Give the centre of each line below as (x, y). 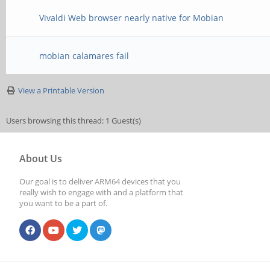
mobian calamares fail (84, 56)
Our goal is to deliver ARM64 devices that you (100, 181)
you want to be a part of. (63, 203)
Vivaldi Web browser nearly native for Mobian (132, 18)
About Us (41, 159)
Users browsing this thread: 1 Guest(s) (74, 121)
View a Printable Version (61, 90)
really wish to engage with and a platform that (101, 192)
